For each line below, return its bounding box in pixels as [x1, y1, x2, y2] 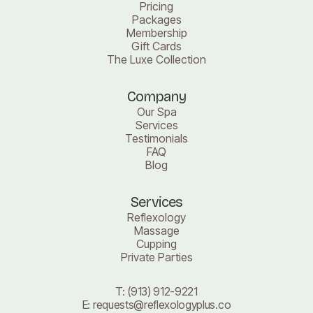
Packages [131, 12, 182, 27]
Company [126, 87, 187, 105]
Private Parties [120, 249, 193, 264]
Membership [126, 25, 187, 40]
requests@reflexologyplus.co [92, 297, 231, 312]
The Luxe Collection [107, 52, 206, 66]
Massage [133, 223, 180, 238]
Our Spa [136, 104, 177, 119]
